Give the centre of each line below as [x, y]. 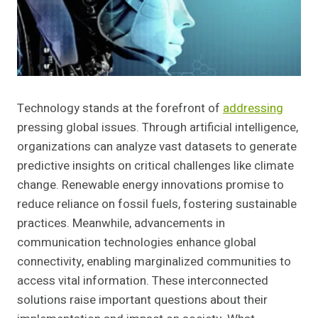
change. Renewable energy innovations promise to [150, 185]
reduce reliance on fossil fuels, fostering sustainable [157, 204]
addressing [253, 109]
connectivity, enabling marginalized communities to [154, 262]
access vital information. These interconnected [143, 281]
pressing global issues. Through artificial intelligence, [158, 128]
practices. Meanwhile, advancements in [121, 224]
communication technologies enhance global [137, 243]
